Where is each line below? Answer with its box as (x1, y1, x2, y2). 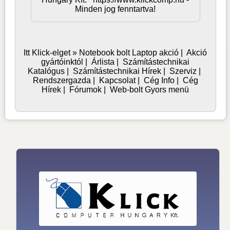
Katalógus (28, 67, 65, 76)
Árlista (91, 57, 115, 67)
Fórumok (69, 85, 102, 94)
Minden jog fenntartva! (75, 5, 156, 14)
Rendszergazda (32, 76, 91, 85)
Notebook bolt (79, 48, 130, 57)
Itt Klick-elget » (24, 48, 80, 57)
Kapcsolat (99, 76, 136, 85)
